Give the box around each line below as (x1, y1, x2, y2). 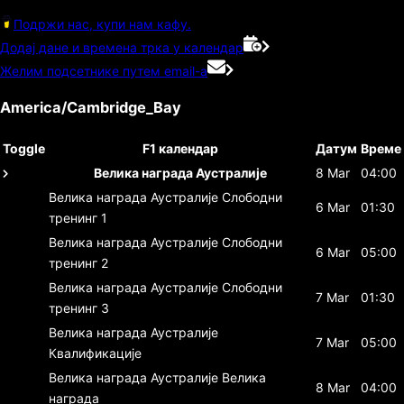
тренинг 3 (49, 299, 109, 316)
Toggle (3, 140, 45, 156)
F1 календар (142, 140, 218, 156)
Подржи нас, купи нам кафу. (14, 15, 191, 32)
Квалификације (49, 344, 142, 361)
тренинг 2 (49, 254, 108, 271)
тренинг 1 (49, 209, 107, 225)
